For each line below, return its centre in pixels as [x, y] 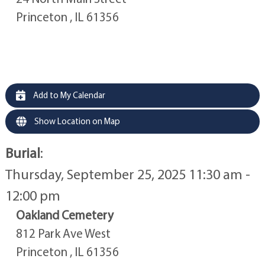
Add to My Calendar [68, 95]
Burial [22, 153]
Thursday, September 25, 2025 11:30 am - [127, 174]
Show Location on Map [76, 121]
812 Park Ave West [63, 233]
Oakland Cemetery [64, 215]
